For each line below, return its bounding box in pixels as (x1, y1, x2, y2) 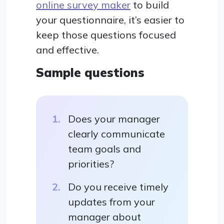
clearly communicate (68, 127, 165, 140)
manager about (68, 210, 141, 223)
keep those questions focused (36, 28, 176, 41)
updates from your (68, 195, 155, 208)
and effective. (36, 43, 99, 56)
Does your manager (68, 112, 160, 125)
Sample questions (36, 64, 144, 80)
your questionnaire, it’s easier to (36, 13, 184, 26)
